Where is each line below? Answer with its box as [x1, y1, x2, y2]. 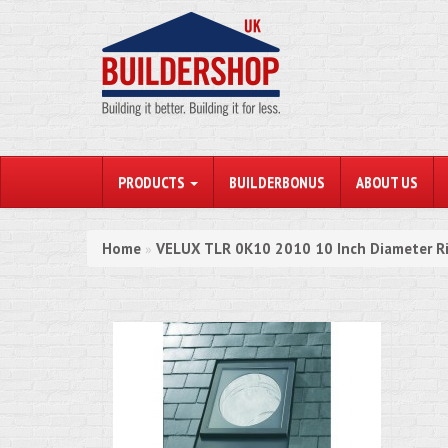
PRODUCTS [118, 172, 188, 192]
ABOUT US [356, 172, 418, 192]
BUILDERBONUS [229, 172, 325, 192]
